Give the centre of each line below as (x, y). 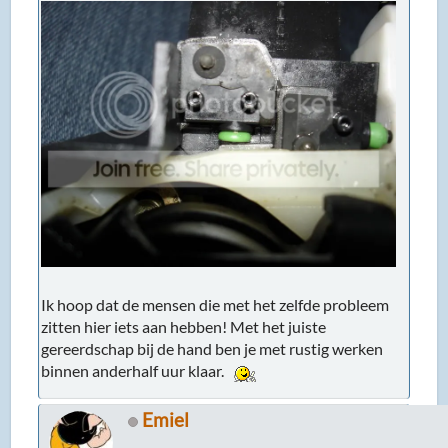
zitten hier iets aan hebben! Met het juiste (184, 326)
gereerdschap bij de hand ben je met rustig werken (212, 348)
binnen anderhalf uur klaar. (136, 370)
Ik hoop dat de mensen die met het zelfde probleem (215, 304)
